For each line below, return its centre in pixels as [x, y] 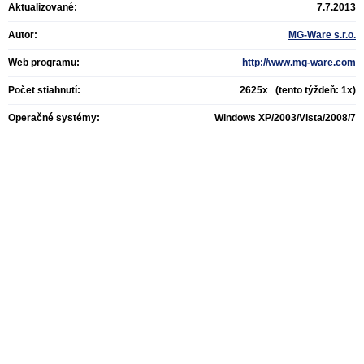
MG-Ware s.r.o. [322, 35]
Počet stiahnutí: [44, 90]
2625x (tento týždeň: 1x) [298, 90]
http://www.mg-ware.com [299, 63]
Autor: [23, 35]
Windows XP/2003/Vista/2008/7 [285, 118]
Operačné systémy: [54, 118]
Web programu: [44, 63]
